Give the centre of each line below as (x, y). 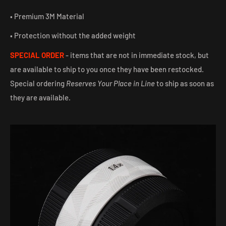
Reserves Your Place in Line (110, 83)
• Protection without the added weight (73, 36)
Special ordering (38, 83)
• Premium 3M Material (47, 16)
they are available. (40, 97)
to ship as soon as (184, 83)
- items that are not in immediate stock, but (136, 55)
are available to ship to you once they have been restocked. (107, 69)
